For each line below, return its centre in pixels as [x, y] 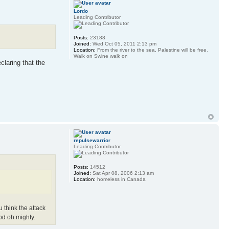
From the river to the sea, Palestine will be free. [152, 50]
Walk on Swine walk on [100, 56]
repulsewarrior [92, 141]
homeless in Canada [120, 179]
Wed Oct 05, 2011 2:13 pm [123, 43]
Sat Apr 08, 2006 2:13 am [122, 173]
